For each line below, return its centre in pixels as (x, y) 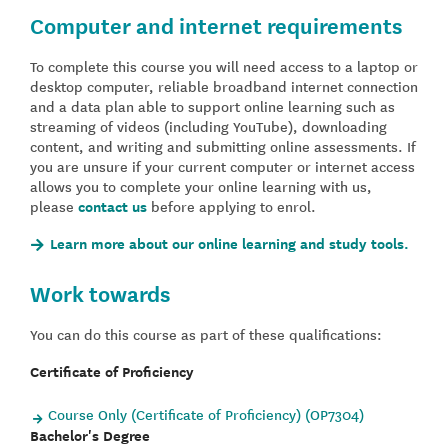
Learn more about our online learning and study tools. (229, 244)
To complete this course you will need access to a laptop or (224, 66)
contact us (112, 207)
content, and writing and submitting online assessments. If (223, 146)
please (54, 206)
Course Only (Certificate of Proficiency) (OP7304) (206, 414)
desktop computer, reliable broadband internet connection (224, 86)
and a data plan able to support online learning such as (212, 106)
